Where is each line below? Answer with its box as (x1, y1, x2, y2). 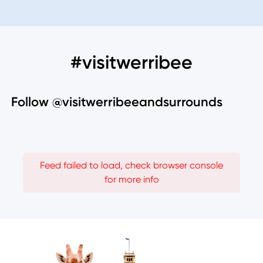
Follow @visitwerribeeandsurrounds (11, 94, 222, 110)
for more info (104, 174, 159, 186)
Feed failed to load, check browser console (40, 160, 223, 171)
